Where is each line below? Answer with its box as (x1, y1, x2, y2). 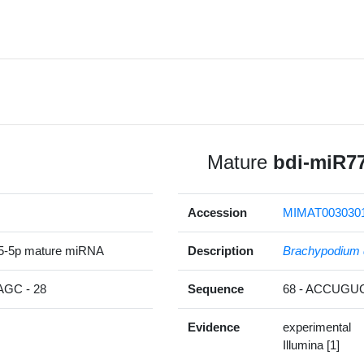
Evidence (188, 320, 240, 335)
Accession (188, 206, 247, 220)
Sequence (188, 282, 244, 297)
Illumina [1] (283, 338, 340, 353)
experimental (283, 320, 351, 335)
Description (188, 244, 253, 258)
